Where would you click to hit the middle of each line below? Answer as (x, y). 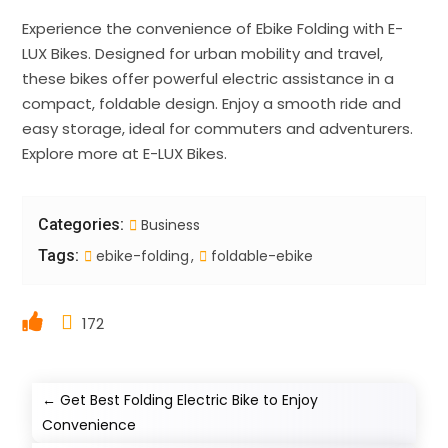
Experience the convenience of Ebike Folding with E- (213, 28)
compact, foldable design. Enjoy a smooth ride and (212, 103)
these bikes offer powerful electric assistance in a (208, 78)
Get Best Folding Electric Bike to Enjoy (189, 399)
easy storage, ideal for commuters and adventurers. (218, 128)
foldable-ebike (260, 255)
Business (171, 224)
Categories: (81, 224)
